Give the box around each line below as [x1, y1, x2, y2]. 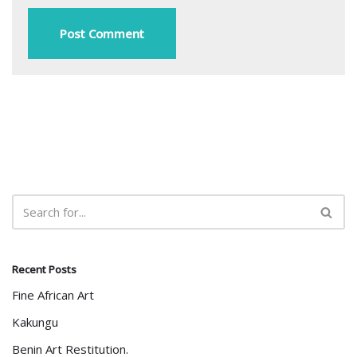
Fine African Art [12, 287, 94, 303]
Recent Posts [12, 262, 76, 277]
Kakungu [12, 314, 58, 330]
